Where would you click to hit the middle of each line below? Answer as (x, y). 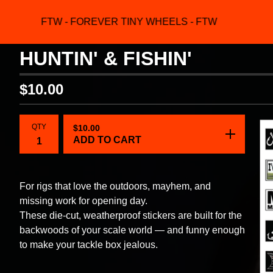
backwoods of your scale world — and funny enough (132, 230)
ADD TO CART (107, 140)
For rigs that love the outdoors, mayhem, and (115, 186)
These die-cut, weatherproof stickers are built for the (131, 215)
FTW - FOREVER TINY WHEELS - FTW (120, 22)
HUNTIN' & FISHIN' (106, 58)
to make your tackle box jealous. (89, 245)
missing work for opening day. (83, 201)
